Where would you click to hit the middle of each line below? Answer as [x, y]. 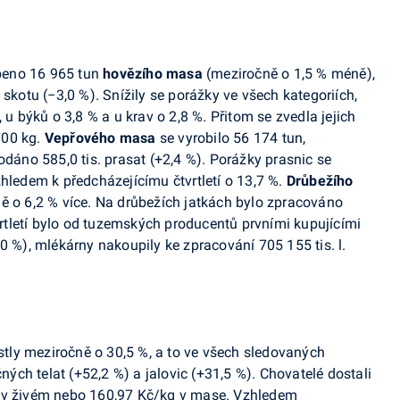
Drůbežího [320, 181]
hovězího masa [153, 74]
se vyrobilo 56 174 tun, [231, 138]
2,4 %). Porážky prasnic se [247, 159]
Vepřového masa [100, 138]
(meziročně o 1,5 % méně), [289, 74]
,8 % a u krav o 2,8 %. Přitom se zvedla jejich [214, 117]
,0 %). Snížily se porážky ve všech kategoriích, [211, 95]
